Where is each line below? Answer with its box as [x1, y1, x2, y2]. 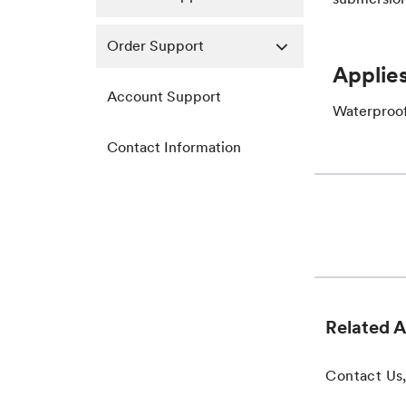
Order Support [107, 37, 204, 54]
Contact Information [107, 139, 241, 156]
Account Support [107, 88, 221, 105]
